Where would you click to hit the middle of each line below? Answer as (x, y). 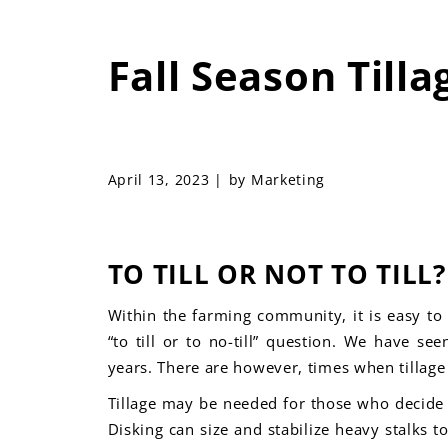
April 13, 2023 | (165, 179)
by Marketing (277, 179)
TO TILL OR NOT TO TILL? (276, 274)
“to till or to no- (170, 341)
